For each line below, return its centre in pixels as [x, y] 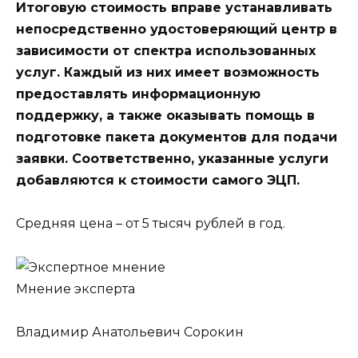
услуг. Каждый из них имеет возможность [168, 73]
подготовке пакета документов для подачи [177, 137]
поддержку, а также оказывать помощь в [165, 116]
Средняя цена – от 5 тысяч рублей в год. [151, 224]
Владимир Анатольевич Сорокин [130, 332]
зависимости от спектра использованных [166, 51]
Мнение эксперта [76, 288]
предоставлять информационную [138, 94]
